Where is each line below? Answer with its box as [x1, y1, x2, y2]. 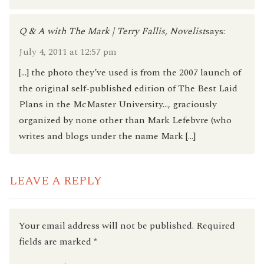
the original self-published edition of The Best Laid [19, 81, 237, 95]
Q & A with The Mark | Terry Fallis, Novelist [19, 24, 206, 38]
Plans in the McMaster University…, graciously [19, 97, 217, 111]
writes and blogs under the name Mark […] [19, 128, 196, 143]
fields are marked [19, 234, 94, 249]
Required [196, 218, 235, 233]
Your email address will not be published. [19, 218, 194, 233]
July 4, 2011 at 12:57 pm [19, 44, 117, 59]
